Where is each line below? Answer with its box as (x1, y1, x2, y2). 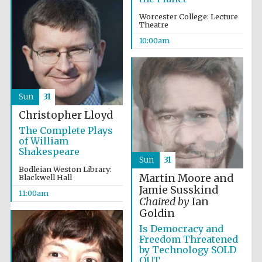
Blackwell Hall (18, 173, 72, 182)
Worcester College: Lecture (139, 12, 238, 21)
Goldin (139, 207, 175, 220)
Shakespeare (18, 146, 80, 158)
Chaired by (139, 195, 189, 208)
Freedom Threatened (139, 233, 238, 245)
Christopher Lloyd (18, 109, 113, 122)
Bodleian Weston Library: (18, 164, 112, 174)
